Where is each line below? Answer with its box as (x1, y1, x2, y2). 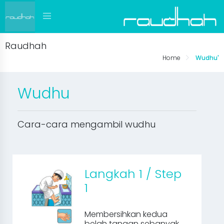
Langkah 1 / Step (84, 165, 182, 182)
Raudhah (5, 39, 46, 52)
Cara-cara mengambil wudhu (17, 118, 155, 130)
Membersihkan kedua (84, 208, 168, 220)
